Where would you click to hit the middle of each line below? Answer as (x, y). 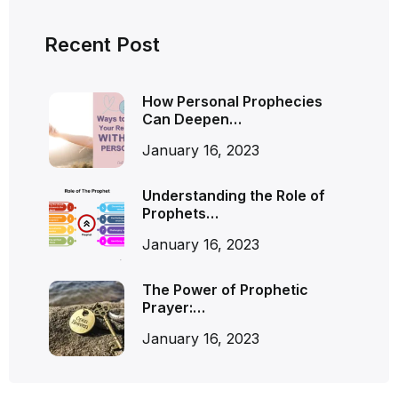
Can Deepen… (192, 119)
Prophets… (180, 213)
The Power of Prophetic (225, 289)
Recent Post (102, 44)
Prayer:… (174, 307)
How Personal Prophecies (232, 101)
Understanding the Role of (234, 195)
